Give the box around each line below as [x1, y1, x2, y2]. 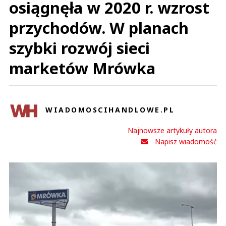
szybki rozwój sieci [9, 37, 150, 59]
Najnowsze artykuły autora [128, 126, 217, 135]
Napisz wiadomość [155, 137, 217, 146]
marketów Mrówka [9, 58, 155, 79]
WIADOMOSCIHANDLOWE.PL [45, 104, 175, 115]
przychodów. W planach [9, 17, 189, 38]
